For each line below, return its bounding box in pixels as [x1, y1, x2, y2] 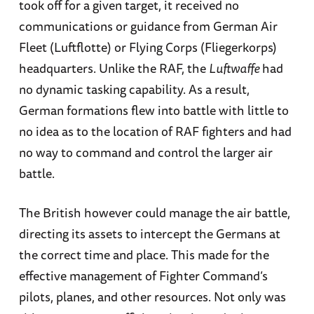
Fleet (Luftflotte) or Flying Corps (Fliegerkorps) [18, 37, 277, 57]
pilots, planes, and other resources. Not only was [18, 286, 286, 306]
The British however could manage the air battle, [18, 202, 290, 222]
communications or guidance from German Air [18, 16, 278, 36]
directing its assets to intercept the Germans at [18, 223, 280, 243]
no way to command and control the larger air [18, 142, 273, 163]
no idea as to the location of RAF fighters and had [18, 121, 292, 142]
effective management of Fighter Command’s [18, 265, 268, 285]
